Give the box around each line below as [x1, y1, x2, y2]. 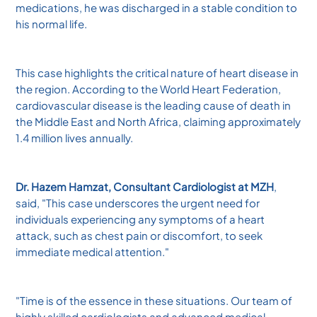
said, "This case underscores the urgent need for [16, 195, 260, 209]
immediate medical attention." [16, 244, 170, 258]
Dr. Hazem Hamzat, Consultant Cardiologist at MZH [16, 179, 275, 193]
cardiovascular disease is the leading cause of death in [16, 98, 292, 112]
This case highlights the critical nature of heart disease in [16, 65, 299, 79]
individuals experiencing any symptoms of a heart [16, 212, 265, 226]
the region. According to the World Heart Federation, [16, 81, 282, 96]
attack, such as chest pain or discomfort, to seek [16, 228, 263, 242]
